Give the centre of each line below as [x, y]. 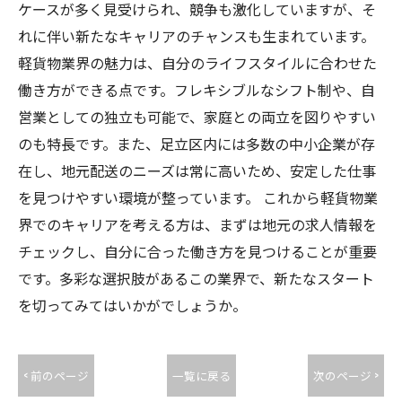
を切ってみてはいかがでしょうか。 [132, 305]
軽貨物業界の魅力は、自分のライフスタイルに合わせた [197, 63]
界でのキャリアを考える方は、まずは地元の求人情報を [197, 224]
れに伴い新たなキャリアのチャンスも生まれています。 [197, 36]
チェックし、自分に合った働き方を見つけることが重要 [197, 251]
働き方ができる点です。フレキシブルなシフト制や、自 [197, 90]
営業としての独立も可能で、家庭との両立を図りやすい [197, 117]
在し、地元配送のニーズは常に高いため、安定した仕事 [197, 170]
